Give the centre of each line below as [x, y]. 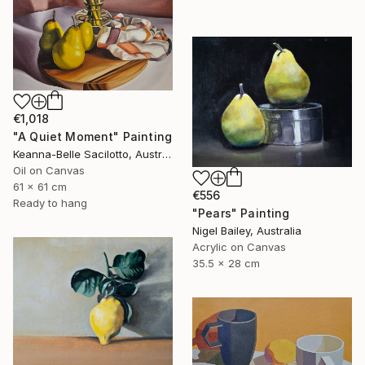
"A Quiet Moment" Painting [92, 137]
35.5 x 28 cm [226, 264]
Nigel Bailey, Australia [247, 231]
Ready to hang [50, 203]
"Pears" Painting [241, 213]
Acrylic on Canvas [239, 247]
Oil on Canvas [49, 171]
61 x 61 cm [40, 187]
